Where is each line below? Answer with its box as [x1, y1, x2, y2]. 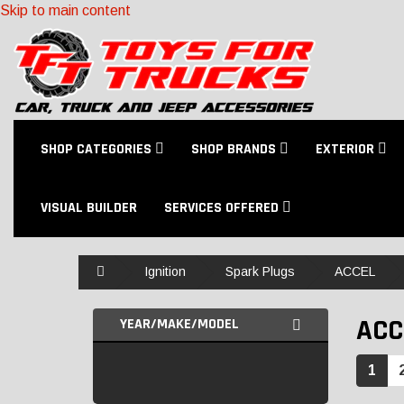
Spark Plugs [225, 264, 295, 279]
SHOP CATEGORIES [41, 140, 155, 159]
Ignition [144, 264, 186, 279]
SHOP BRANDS [191, 140, 280, 159]
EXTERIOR [316, 140, 378, 159]
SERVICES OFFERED [164, 198, 282, 217]
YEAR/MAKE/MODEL [120, 315, 239, 334]
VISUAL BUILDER [41, 198, 137, 217]
